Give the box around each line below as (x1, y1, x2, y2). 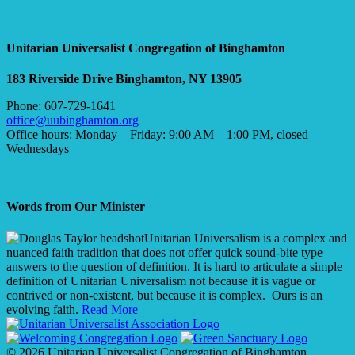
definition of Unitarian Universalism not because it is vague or (6, 273, 315, 288)
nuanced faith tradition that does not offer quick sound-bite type (6, 245, 323, 259)
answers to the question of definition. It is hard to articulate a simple (6, 259, 342, 273)
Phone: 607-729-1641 (6, 99, 116, 113)
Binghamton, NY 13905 (116, 72, 242, 86)
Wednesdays (6, 142, 69, 156)
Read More (82, 302, 138, 316)
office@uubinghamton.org (6, 113, 139, 128)
